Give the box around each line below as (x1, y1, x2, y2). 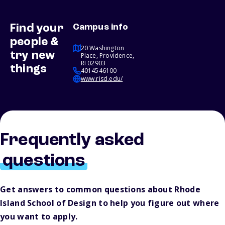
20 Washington (80, 44, 125, 53)
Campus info (72, 23, 128, 32)
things (10, 63, 47, 76)
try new (10, 50, 55, 62)
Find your (10, 23, 64, 35)
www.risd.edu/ (80, 74, 123, 83)
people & (10, 36, 59, 49)
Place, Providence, (80, 51, 135, 60)
